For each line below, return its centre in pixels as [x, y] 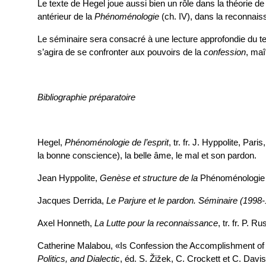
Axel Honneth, [66, 223]
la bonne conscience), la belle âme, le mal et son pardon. [147, 156]
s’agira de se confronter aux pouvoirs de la [121, 52]
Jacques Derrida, [72, 201]
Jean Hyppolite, [69, 178]
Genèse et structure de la [149, 178]
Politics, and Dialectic [79, 259]
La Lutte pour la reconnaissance [156, 223]
